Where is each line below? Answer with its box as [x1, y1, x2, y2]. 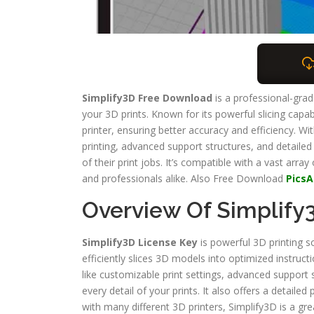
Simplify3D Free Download [82, 91, 212, 105]
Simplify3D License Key [82, 235, 198, 250]
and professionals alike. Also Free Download [82, 172, 286, 186]
